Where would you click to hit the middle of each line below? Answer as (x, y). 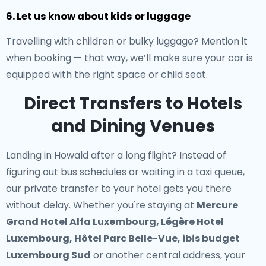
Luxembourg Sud (48, 255)
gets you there (196, 189)
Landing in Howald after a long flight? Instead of (116, 155)
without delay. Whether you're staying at (101, 205)
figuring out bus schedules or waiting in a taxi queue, (125, 172)
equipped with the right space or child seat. (107, 75)
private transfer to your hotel (92, 189)
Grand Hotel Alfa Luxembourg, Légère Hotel (115, 222)
